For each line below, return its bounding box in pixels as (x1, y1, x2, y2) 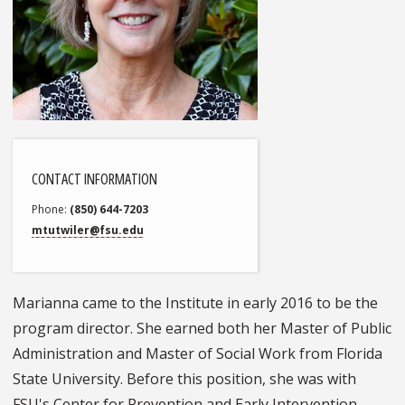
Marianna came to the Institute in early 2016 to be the (13, 292, 378, 313)
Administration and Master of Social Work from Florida (13, 343, 382, 363)
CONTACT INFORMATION (32, 169, 158, 190)
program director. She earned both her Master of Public (13, 317, 391, 338)
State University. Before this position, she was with (13, 368, 356, 389)
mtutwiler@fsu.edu (32, 222, 145, 239)
